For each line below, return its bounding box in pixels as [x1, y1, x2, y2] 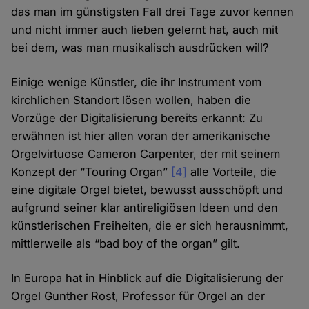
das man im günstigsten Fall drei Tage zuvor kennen [11, 5, 295, 19]
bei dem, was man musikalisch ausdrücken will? [11, 41, 269, 55]
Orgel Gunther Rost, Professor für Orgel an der [11, 289, 266, 303]
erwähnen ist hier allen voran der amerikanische [11, 129, 271, 143]
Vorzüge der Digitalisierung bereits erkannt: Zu [11, 111, 263, 126]
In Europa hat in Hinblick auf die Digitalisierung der [11, 271, 284, 286]
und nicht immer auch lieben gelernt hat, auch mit [11, 23, 279, 37]
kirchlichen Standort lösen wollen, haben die [11, 93, 252, 108]
